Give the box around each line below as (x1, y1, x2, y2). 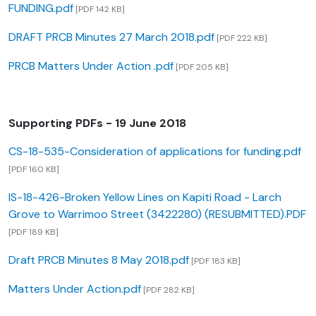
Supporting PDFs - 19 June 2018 (8, 116, 186, 131)
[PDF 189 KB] (8, 226, 59, 238)
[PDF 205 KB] (174, 61, 229, 73)
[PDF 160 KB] (8, 164, 59, 176)
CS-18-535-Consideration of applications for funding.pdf (8, 144, 301, 159)
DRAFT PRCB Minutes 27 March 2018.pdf (8, 30, 214, 45)
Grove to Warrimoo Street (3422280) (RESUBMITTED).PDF (8, 207, 306, 222)
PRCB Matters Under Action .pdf (8, 59, 174, 74)
